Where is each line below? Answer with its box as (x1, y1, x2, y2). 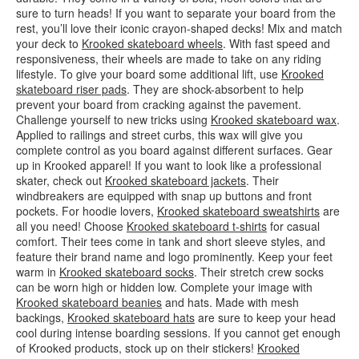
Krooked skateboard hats (67, 309, 195, 325)
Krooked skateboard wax (211, 111, 337, 127)
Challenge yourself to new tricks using (16, 111, 211, 127)
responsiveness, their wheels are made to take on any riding (16, 50, 321, 67)
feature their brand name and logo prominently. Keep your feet (16, 248, 333, 264)
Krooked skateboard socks (59, 263, 194, 280)
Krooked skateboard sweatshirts (157, 202, 320, 219)
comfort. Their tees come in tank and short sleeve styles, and (16, 232, 325, 249)
